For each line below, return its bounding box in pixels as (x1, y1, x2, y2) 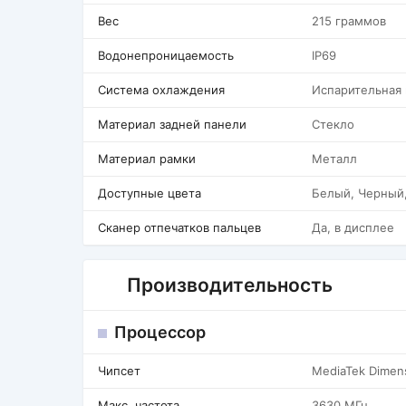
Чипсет (98, 363, 140, 378)
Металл (312, 151, 357, 166)
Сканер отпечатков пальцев (98, 220, 261, 235)
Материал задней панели (98, 117, 246, 131)
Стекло (312, 117, 354, 131)
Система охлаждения (98, 82, 225, 97)
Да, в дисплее (312, 220, 394, 235)
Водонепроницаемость (98, 48, 234, 63)
